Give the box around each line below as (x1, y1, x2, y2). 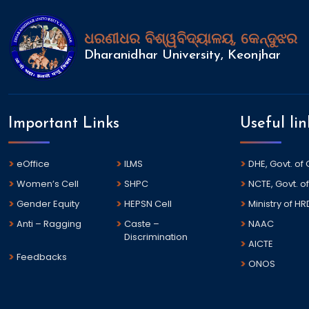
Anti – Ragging (17, 217, 81, 231)
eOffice (17, 157, 50, 171)
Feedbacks (17, 250, 67, 264)
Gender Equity (17, 197, 79, 211)
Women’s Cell (17, 177, 79, 191)
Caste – (124, 217, 159, 231)
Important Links (8, 116, 119, 132)
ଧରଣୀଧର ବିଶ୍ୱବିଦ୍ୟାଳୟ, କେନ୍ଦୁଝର (84, 32, 297, 48)
